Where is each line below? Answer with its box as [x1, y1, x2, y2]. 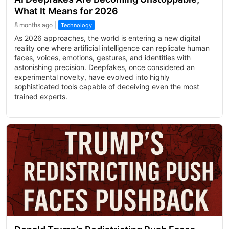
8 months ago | [14, 21, 58, 29]
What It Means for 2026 [14, 6, 118, 16]
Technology [61, 21, 92, 29]
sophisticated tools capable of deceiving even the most [14, 82, 199, 91]
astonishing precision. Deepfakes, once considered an [14, 63, 195, 72]
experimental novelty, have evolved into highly [14, 73, 170, 81]
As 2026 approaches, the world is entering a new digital [14, 34, 200, 42]
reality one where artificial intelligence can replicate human [14, 43, 210, 52]
